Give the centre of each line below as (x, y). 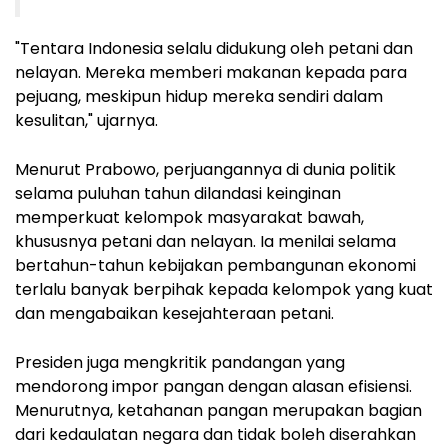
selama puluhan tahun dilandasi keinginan (178, 193)
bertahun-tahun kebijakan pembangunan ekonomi (215, 265)
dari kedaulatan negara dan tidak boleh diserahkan (215, 434)
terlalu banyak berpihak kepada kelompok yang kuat (224, 289)
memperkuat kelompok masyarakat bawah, (189, 217)
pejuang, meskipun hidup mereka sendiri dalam (199, 96)
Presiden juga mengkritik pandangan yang (180, 362)
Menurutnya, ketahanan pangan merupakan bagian (218, 410)
